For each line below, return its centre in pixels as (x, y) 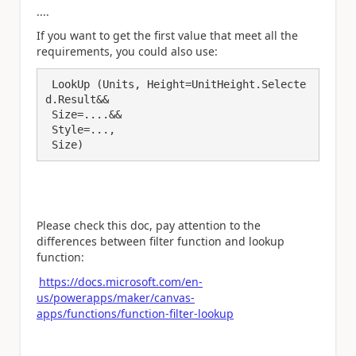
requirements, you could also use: (127, 51)
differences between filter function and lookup (161, 241)
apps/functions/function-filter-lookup (135, 313)
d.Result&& (77, 99)
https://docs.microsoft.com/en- (121, 281)
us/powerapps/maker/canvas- (116, 297)
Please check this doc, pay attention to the (149, 225)
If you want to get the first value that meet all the (167, 35)
